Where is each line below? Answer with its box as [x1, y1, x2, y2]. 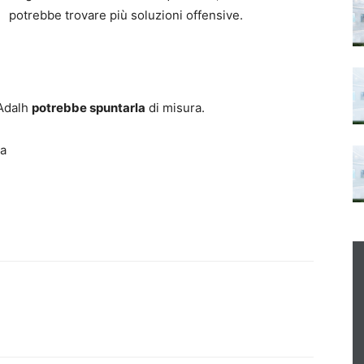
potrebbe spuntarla [32, 99, 145, 115]
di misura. [145, 99, 205, 115]
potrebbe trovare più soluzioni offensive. [9, 6, 243, 23]
